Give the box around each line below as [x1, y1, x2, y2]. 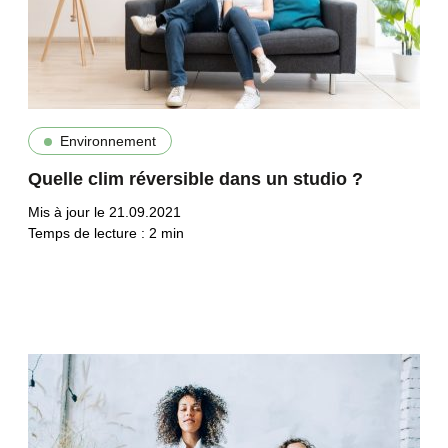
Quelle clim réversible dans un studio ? [27, 168, 363, 189]
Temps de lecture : [27, 224, 149, 241]
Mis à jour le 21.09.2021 [27, 203, 181, 220]
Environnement [59, 132, 156, 149]
